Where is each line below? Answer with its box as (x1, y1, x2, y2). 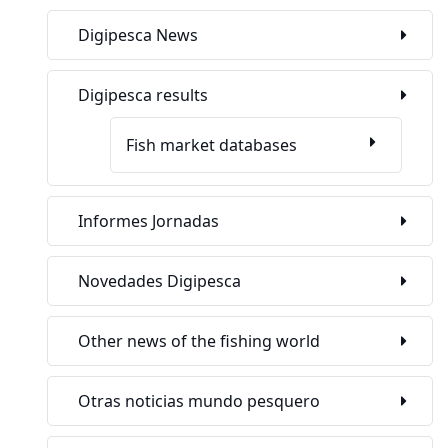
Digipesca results (78, 84, 208, 107)
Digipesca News (78, 24, 198, 47)
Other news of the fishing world (78, 330, 320, 353)
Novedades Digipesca (78, 270, 241, 293)
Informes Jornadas (78, 210, 219, 233)
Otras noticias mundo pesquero (78, 390, 320, 413)
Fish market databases (126, 134, 297, 157)
